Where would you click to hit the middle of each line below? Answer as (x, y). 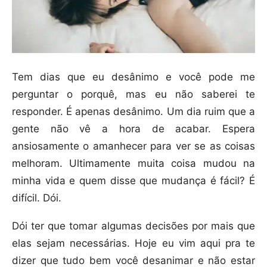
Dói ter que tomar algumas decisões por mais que (133, 226)
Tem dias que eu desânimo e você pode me (133, 77)
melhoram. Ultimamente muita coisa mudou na (133, 163)
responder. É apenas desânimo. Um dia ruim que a (133, 111)
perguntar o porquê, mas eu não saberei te (133, 94)
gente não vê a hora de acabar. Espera (133, 128)
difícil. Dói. (37, 198)
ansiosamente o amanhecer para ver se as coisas (133, 146)
